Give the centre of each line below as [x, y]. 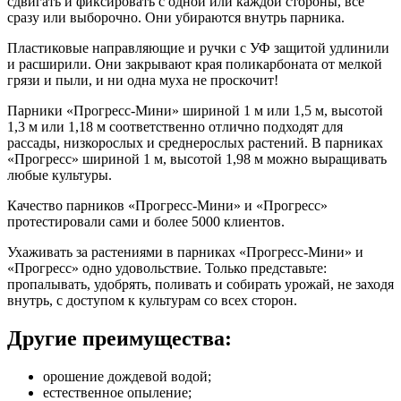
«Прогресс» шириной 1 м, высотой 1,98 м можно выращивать [197, 159]
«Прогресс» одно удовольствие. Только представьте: [167, 269]
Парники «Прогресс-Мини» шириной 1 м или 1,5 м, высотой [195, 111]
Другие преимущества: [119, 339]
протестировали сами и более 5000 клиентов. [146, 222]
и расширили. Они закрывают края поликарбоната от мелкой [195, 64]
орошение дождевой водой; [127, 377]
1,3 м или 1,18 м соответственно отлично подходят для [175, 127]
